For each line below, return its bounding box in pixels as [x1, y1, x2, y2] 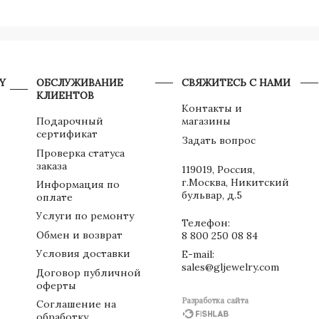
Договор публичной [36, 266, 141, 279]
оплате [36, 190, 73, 204]
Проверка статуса [36, 146, 125, 159]
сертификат [36, 127, 98, 141]
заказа [36, 159, 67, 172]
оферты [36, 278, 76, 292]
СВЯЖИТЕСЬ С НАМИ [181, 75, 291, 89]
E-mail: [181, 247, 214, 261]
